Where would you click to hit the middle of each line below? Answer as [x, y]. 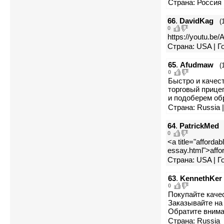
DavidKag [196, 20]
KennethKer [201, 178]
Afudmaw [197, 64]
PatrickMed [199, 125]
